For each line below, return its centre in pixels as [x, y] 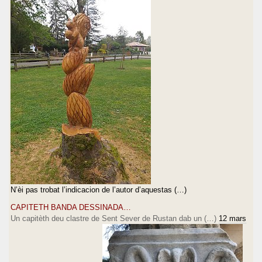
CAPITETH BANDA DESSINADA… [71, 207]
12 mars [232, 218]
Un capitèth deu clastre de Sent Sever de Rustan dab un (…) [113, 218]
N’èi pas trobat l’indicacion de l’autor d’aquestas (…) [99, 189]
